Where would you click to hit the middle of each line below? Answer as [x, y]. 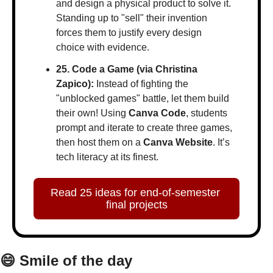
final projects [136, 205]
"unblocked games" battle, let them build [143, 99]
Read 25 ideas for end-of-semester [135, 193]
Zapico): [75, 84]
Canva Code [157, 113]
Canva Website [178, 143]
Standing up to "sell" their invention [132, 18]
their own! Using [92, 113]
